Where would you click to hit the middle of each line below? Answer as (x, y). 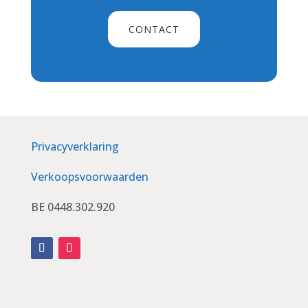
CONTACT (154, 29)
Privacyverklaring (75, 146)
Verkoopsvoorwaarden (89, 176)
